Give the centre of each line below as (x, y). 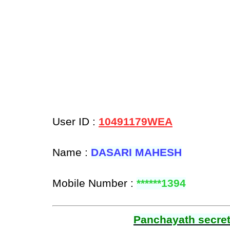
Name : (72, 153)
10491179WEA (136, 122)
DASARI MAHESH (136, 153)
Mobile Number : (94, 184)
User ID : (75, 122)
